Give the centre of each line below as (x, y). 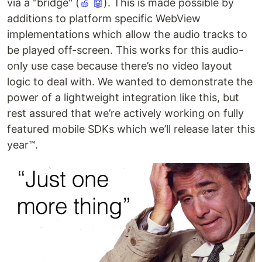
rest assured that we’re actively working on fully (125, 113)
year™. (23, 145)
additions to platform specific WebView (104, 19)
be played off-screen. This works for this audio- (125, 50)
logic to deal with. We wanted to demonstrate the (130, 82)
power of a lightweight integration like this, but (123, 98)
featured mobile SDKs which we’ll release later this (131, 129)
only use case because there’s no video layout (120, 66)
